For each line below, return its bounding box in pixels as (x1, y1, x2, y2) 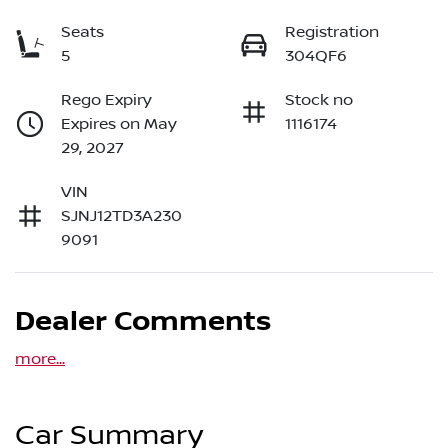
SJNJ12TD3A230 (61, 207, 182, 226)
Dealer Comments (15, 305, 271, 340)
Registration (285, 23, 379, 42)
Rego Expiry (61, 91, 152, 110)
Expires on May (61, 115, 177, 134)
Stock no (285, 91, 353, 110)
